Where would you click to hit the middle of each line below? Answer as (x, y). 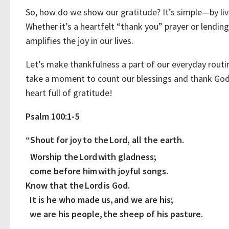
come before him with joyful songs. (97, 171)
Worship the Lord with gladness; (91, 157)
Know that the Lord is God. (78, 185)
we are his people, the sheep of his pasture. (114, 214)
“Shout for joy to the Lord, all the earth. (105, 140)
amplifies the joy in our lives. (81, 41)
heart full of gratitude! (70, 93)
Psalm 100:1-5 (52, 116)
